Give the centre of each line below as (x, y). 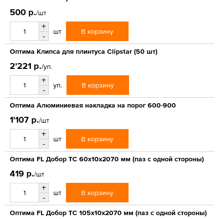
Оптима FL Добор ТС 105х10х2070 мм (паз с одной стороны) (108, 212)
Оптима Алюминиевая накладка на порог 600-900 (93, 105)
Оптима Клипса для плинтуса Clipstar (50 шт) (84, 51)
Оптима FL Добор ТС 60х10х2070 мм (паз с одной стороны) (107, 159)
